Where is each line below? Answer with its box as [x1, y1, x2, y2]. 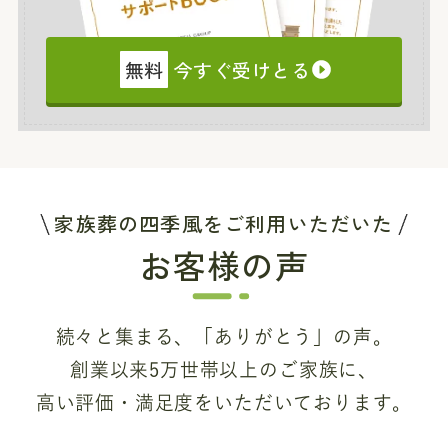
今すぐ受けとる [168, 55, 311, 83]
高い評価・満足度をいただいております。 [35, 393, 413, 413]
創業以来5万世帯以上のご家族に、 [70, 360, 378, 380]
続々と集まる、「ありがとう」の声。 [55, 327, 393, 347]
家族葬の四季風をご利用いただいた [54, 209, 394, 239]
